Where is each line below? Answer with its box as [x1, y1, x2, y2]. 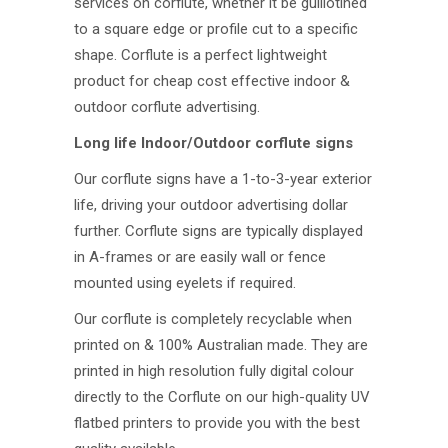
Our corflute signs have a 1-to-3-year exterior [74, 170, 372, 189]
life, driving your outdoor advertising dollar [74, 196, 348, 215]
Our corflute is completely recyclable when [74, 310, 352, 329]
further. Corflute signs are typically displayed [74, 222, 363, 241]
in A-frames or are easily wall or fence [74, 248, 326, 267]
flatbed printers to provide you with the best [74, 414, 360, 433]
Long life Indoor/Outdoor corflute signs [74, 134, 357, 153]
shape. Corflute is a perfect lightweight [74, 46, 327, 65]
